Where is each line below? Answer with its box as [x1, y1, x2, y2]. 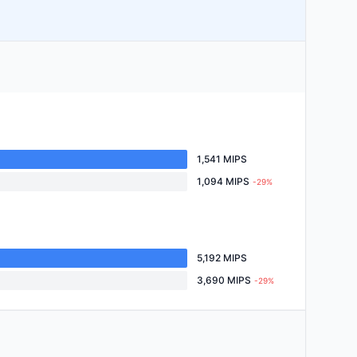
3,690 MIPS [197, 274, 251, 286]
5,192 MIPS [197, 252, 247, 264]
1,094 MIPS [197, 175, 249, 187]
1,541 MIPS [197, 153, 247, 165]
